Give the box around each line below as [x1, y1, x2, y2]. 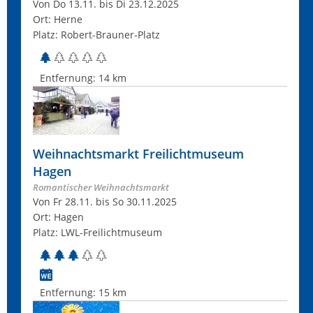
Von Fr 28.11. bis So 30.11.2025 [33, 195, 177, 208]
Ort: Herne [33, 13, 82, 26]
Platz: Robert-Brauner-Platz [33, 28, 160, 41]
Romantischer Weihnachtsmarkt [33, 181, 169, 194]
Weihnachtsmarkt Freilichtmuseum [33, 145, 244, 162]
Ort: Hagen [33, 210, 84, 224]
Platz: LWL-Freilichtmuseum [33, 226, 162, 239]
